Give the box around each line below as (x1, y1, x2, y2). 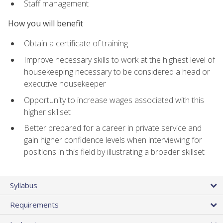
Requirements (10, 200, 59, 210)
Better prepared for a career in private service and (24, 122, 202, 134)
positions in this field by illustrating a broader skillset (24, 146, 205, 158)
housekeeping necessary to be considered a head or (24, 66, 210, 78)
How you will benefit (8, 18, 83, 29)
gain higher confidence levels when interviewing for (24, 134, 202, 146)
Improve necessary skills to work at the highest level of (24, 54, 215, 66)
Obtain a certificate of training (24, 38, 128, 49)
